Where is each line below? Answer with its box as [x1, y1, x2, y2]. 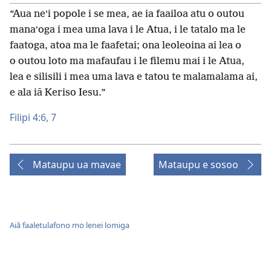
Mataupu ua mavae [33, 157, 121, 171]
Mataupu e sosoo [158, 157, 238, 171]
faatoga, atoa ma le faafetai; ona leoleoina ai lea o [10, 39, 241, 51]
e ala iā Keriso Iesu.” [10, 87, 106, 99]
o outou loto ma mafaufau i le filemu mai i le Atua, [10, 55, 244, 67]
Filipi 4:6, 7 [10, 110, 56, 124]
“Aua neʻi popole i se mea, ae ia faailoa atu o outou [10, 8, 244, 20]
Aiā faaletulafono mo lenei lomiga [10, 219, 129, 230]
